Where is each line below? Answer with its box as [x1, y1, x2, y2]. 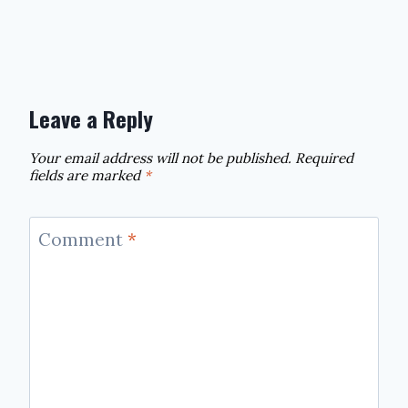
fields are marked [29, 167, 144, 185]
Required [295, 149, 353, 168]
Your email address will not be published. [29, 149, 291, 168]
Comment [37, 228, 127, 250]
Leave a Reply [29, 101, 153, 135]
